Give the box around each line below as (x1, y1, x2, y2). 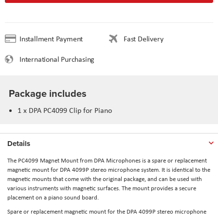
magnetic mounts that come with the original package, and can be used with (7, 174, 202, 183)
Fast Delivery (124, 33, 163, 44)
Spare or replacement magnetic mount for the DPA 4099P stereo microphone (7, 207, 206, 216)
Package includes (9, 86, 87, 100)
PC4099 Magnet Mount (18, 156, 78, 164)
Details (7, 138, 30, 149)
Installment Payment (19, 33, 91, 44)
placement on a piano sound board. (7, 193, 99, 201)
